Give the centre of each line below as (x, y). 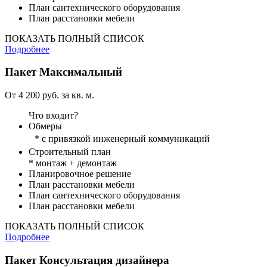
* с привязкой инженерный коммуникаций (119, 139)
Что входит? (53, 116)
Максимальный (79, 72)
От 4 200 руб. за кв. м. (49, 95)
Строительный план (73, 152)
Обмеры (45, 126)
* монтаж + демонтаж (73, 163)
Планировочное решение (80, 174)
